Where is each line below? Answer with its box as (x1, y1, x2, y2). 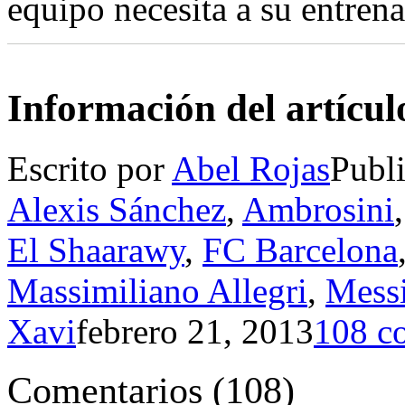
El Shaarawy (7, 230, 184, 269)
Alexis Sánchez (7, 189, 226, 229)
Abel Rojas (172, 148, 330, 188)
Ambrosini (242, 189, 394, 229)
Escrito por (7, 148, 172, 188)
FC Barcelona (202, 230, 398, 269)
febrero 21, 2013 (76, 311, 314, 351)
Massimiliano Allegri (7, 270, 307, 310)
